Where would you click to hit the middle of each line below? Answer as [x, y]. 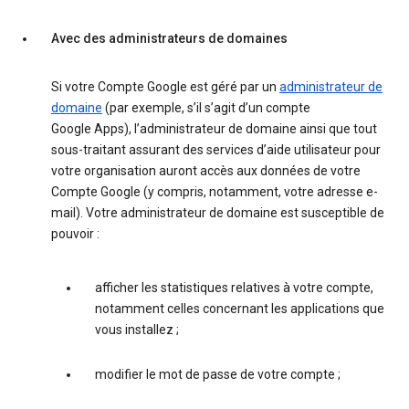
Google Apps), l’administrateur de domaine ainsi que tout [214, 129]
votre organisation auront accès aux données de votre [206, 171]
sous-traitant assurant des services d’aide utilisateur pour [216, 150]
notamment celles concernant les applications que [240, 309]
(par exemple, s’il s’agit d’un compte [206, 108]
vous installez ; [137, 330]
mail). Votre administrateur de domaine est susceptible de [218, 213]
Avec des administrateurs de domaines [169, 39]
